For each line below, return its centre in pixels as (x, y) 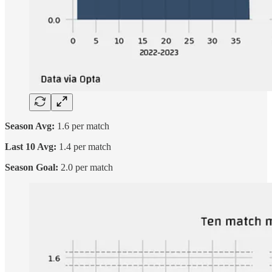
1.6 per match (82, 126)
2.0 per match (86, 167)
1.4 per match (84, 146)
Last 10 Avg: (31, 146)
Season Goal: (32, 167)
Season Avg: (30, 126)
